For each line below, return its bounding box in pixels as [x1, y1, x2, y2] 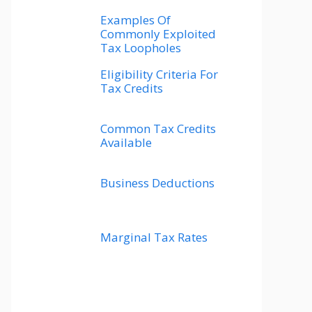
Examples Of [100, 12, 171, 29]
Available [100, 134, 152, 151]
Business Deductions [100, 175, 214, 192]
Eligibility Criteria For [100, 66, 218, 83]
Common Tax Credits [100, 120, 216, 137]
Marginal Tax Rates [100, 229, 208, 246]
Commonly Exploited [100, 26, 216, 42]
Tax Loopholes [100, 40, 181, 56]
